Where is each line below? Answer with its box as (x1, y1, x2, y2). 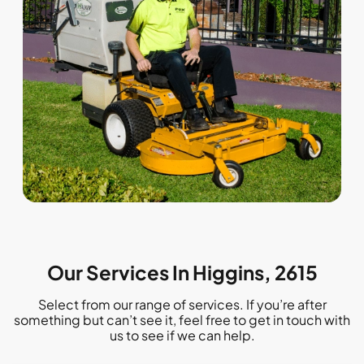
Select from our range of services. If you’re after (37, 295, 327, 313)
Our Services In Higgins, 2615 (46, 259, 318, 284)
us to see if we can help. (109, 326, 255, 344)
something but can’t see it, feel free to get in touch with (14, 310, 350, 328)
